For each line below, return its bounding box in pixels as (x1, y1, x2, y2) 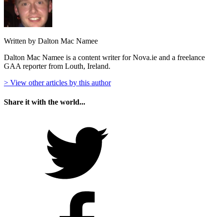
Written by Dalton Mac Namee (4, 37, 98, 46)
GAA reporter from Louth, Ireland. (4, 62, 110, 71)
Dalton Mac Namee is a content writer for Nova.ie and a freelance (4, 53, 205, 62)
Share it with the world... (4, 97, 85, 106)
